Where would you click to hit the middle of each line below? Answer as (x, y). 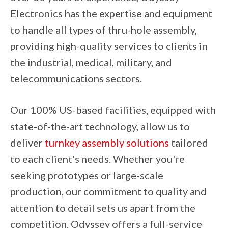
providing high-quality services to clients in (109, 46)
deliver (27, 142)
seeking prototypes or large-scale (87, 175)
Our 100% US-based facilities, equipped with (113, 110)
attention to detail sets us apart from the (103, 208)
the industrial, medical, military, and (91, 62)
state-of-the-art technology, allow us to (100, 126)
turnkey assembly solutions (107, 142)
